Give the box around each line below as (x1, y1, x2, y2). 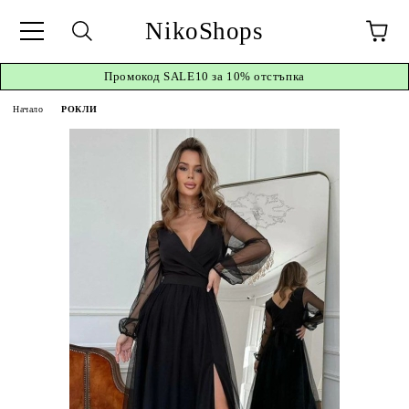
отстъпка (250, 69, 305, 83)
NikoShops (145, 16, 264, 45)
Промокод (104, 69, 164, 83)
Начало (13, 104, 44, 114)
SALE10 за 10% (163, 69, 251, 83)
